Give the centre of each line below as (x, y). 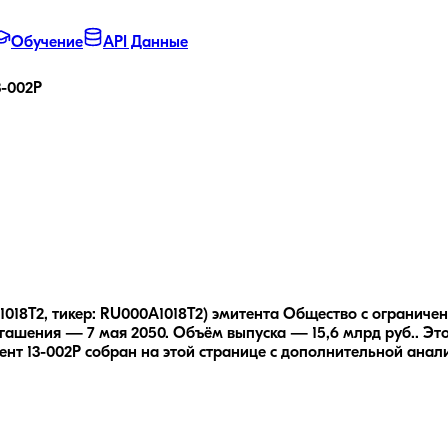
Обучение (47, 43)
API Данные (145, 43)
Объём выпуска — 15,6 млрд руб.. (296, 333)
